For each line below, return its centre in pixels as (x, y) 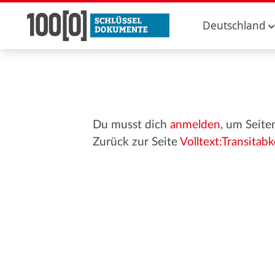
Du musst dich (131, 125)
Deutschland (234, 25)
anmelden (195, 125)
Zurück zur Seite (136, 142)
